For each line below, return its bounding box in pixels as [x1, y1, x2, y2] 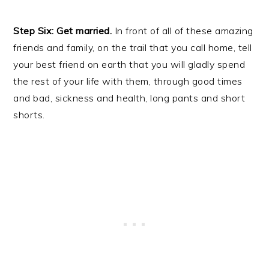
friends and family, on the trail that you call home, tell [13, 41, 252, 53]
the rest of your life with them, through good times [13, 74, 243, 87]
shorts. [13, 108, 45, 121]
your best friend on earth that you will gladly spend [13, 58, 246, 70]
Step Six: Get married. [13, 24, 112, 37]
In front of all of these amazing [112, 24, 253, 37]
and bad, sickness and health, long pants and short [13, 91, 246, 104]
